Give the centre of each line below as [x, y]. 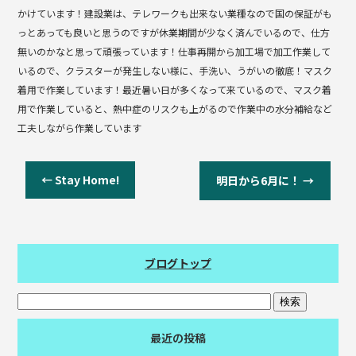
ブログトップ [178, 263]
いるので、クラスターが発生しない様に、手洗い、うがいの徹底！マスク [175, 71]
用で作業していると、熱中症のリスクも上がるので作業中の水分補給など [175, 109]
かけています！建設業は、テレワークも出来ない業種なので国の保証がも [175, 14]
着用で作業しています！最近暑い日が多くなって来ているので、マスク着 [175, 90]
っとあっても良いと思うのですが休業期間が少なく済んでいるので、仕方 [174, 33]
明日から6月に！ [259, 181]
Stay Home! [86, 180]
